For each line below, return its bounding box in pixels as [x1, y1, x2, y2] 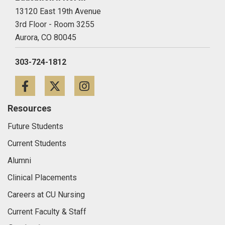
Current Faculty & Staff [8, 207, 86, 217]
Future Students [8, 122, 63, 132]
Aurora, [15, 33, 39, 43]
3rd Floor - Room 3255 [15, 20, 94, 30]
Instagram [106, 82, 158, 95]
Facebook [49, 82, 99, 95]
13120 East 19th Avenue [15, 7, 101, 17]
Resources [8, 103, 51, 114]
